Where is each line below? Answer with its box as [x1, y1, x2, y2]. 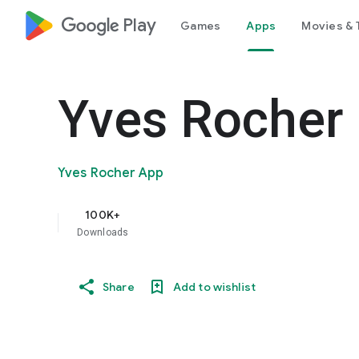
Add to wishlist [172, 280, 256, 294]
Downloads [77, 227, 129, 238]
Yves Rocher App [58, 165, 164, 181]
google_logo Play [61, 14, 156, 36]
